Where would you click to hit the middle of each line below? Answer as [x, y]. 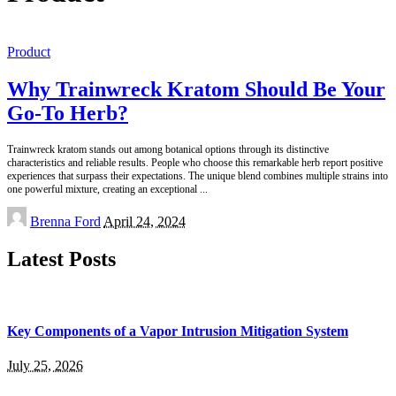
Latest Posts [61, 259]
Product [29, 51]
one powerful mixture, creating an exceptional [103, 189]
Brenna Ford [65, 221]
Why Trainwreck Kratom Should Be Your [196, 89]
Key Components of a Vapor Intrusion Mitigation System [178, 331]
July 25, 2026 [45, 366]
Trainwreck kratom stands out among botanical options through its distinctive [168, 149]
